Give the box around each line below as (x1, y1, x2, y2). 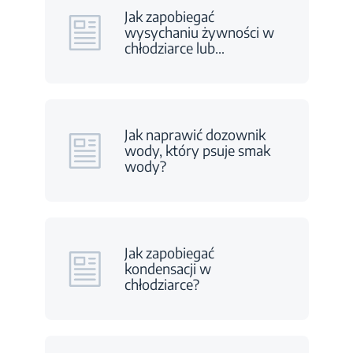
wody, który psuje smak (124, 141, 270, 159)
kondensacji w (124, 259, 211, 277)
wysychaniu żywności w (124, 23, 274, 41)
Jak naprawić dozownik (124, 125, 266, 143)
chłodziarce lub (124, 39, 215, 57)
